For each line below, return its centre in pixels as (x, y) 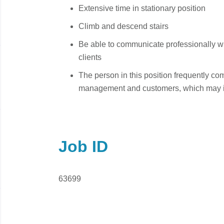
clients (90, 57)
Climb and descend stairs (123, 26)
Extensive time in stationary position (142, 8)
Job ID (83, 146)
